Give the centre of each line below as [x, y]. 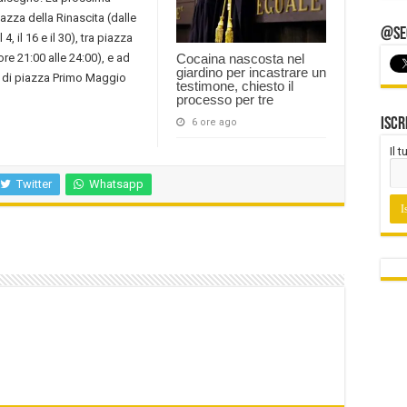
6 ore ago [214, 123]
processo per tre [225, 100]
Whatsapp [116, 184]
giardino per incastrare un [251, 73]
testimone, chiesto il [235, 86]
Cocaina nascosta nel [240, 59]
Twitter [34, 184]
